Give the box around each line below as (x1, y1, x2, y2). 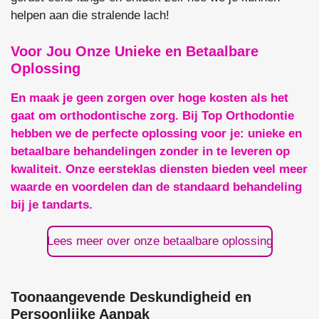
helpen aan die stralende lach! (11, 9, 169, 23)
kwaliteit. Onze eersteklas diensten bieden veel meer (11, 162, 308, 176)
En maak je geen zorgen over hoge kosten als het (11, 90, 288, 105)
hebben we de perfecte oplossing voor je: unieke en (11, 126, 302, 140)
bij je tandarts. (11, 197, 93, 211)
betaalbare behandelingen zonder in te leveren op (11, 144, 290, 158)
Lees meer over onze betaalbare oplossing (46, 234, 273, 248)
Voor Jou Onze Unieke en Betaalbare (11, 43, 258, 59)
